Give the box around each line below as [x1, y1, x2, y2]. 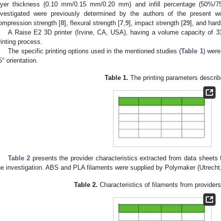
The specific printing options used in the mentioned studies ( [8, 47, 182, 55]
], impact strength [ [129, 19, 183, 27]
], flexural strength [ [64, 19, 120, 27]
